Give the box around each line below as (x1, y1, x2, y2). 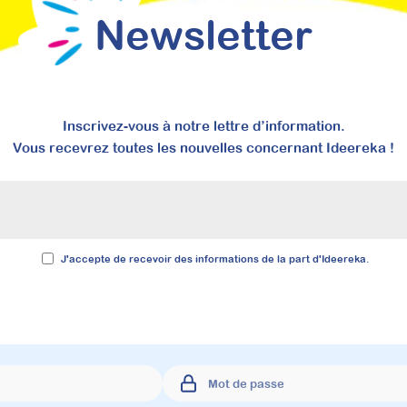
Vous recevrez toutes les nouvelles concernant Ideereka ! (13, 140, 394, 156)
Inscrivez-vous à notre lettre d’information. (62, 118, 345, 134)
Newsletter (94, 11, 313, 59)
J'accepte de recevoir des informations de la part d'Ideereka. (61, 253, 369, 265)
